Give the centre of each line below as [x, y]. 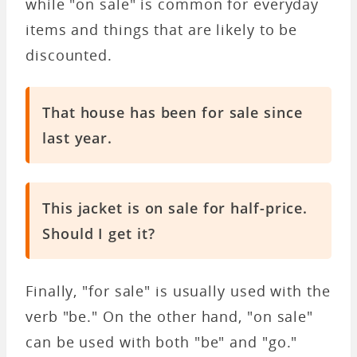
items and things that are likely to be [162, 29]
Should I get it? [99, 233]
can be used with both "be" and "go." [162, 341]
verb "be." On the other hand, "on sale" [170, 316]
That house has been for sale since [173, 112]
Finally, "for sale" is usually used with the [178, 290]
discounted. [69, 55]
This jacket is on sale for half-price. [175, 208]
